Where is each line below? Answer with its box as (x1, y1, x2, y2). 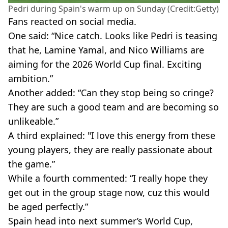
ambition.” (8, 72, 53, 84)
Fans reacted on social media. (8, 15, 136, 27)
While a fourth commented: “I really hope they (8, 172, 208, 184)
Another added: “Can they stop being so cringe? (8, 86, 214, 99)
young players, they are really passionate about (8, 143, 213, 156)
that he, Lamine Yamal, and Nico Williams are (8, 43, 204, 56)
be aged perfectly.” (8, 200, 88, 213)
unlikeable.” (8, 115, 59, 127)
